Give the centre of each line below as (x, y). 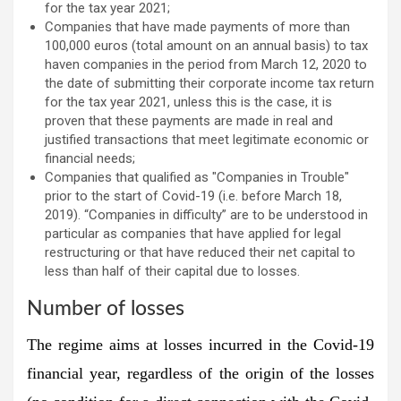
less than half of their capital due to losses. (172, 271)
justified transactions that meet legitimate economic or (207, 139)
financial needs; (90, 158)
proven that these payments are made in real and (189, 120)
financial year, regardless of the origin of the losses (200, 373)
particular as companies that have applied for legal (193, 233)
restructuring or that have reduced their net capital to (200, 252)
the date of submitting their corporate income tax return (209, 83)
